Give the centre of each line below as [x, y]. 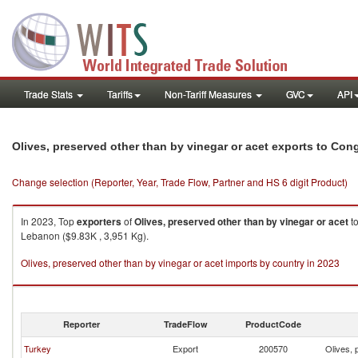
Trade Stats [50, 94]
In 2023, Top [49, 221]
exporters [99, 221]
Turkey [38, 348]
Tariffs [120, 94]
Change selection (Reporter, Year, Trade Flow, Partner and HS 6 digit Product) [180, 182]
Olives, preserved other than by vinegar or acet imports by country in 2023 [180, 263]
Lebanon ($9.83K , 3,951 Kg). [85, 235]
